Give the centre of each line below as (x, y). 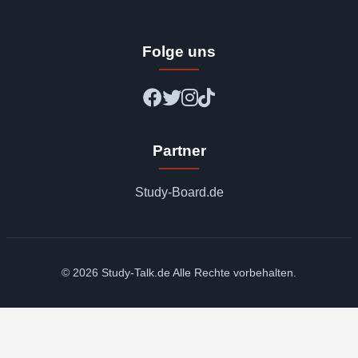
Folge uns (179, 52)
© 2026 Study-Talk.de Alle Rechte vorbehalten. (179, 273)
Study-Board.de (179, 193)
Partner (179, 151)
